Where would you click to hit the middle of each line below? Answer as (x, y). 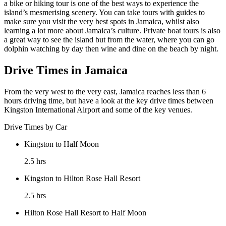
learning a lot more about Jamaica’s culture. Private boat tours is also (112, 31)
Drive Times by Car (36, 127)
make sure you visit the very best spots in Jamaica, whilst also (102, 22)
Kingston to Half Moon (62, 144)
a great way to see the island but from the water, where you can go (109, 40)
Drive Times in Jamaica (66, 70)
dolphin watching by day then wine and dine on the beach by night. (111, 49)
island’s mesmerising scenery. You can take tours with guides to (104, 13)
